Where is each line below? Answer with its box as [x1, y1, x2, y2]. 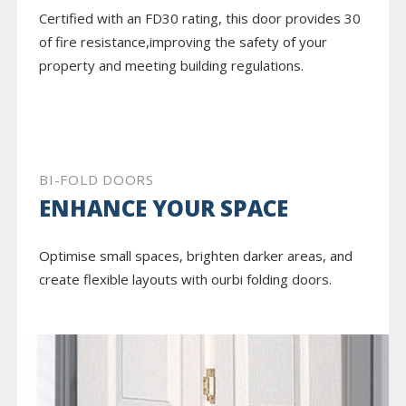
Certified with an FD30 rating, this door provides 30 [39, 9, 361, 28]
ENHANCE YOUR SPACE [39, 193, 288, 224]
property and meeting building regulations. [39, 56, 304, 75]
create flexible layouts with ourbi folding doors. [39, 270, 332, 289]
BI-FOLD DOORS [39, 170, 154, 189]
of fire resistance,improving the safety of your [39, 33, 327, 52]
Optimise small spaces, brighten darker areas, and [39, 246, 353, 266]
